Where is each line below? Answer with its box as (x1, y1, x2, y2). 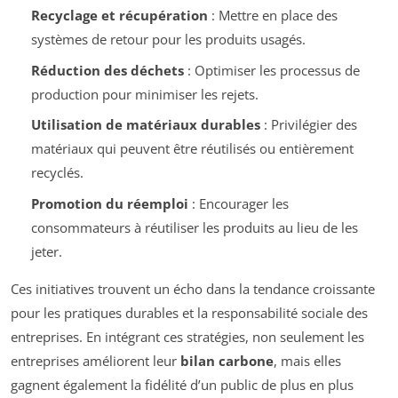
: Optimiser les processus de (183, 60, 360, 79)
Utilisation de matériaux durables (30, 115, 260, 134)
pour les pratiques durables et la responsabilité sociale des (11, 303, 368, 322)
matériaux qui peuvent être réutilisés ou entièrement (30, 139, 354, 158)
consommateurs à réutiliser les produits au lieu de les (30, 218, 358, 236)
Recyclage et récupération (30, 6, 208, 25)
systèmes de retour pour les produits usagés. (30, 30, 306, 49)
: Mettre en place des (207, 6, 338, 25)
